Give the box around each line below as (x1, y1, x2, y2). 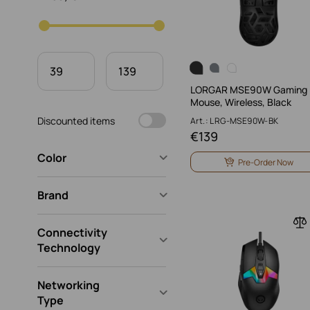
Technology (37, 240, 100, 255)
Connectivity (37, 225, 107, 240)
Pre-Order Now (238, 156, 293, 168)
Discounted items (37, 113, 115, 127)
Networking (37, 277, 100, 293)
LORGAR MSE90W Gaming (190, 83, 307, 96)
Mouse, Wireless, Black (190, 95, 291, 109)
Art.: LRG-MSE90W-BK (190, 115, 279, 127)
